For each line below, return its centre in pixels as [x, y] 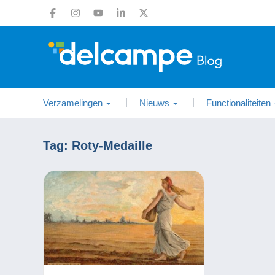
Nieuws [154, 103]
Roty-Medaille [112, 145]
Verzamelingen [73, 103]
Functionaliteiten [238, 103]
